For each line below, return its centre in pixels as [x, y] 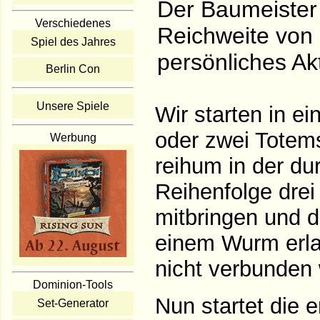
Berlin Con [73, 69]
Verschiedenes [73, 23]
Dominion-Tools [73, 284]
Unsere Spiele [73, 106]
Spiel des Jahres [73, 41]
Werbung [73, 137]
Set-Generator [73, 303]
